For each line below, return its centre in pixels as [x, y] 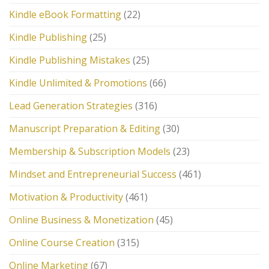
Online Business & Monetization [81, 219]
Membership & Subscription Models [90, 151]
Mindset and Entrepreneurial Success [93, 174]
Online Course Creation [62, 242]
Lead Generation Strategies [71, 105]
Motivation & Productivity [66, 197]
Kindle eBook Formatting [65, 14]
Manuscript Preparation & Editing [85, 128]
